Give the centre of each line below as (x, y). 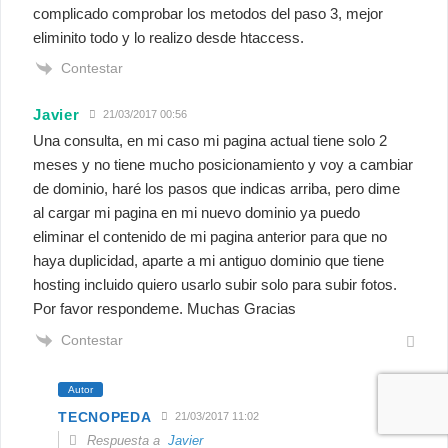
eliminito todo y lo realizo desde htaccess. (169, 37)
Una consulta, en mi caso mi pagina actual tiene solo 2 (210, 141)
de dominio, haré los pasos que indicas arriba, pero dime (217, 189)
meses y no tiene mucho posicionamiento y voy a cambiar (223, 165)
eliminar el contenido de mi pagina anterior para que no (210, 237)
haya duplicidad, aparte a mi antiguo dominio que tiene (209, 261)
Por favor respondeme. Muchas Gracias (165, 309)
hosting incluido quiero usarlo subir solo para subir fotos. (215, 285)
